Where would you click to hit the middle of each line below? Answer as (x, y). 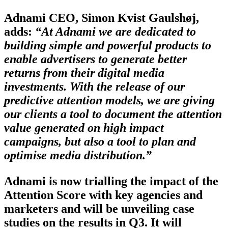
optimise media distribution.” (79, 155)
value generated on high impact (84, 127)
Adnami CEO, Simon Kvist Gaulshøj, (102, 18)
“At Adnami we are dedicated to (114, 31)
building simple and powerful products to (108, 45)
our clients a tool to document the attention (113, 114)
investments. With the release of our (94, 86)
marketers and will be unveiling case (99, 208)
